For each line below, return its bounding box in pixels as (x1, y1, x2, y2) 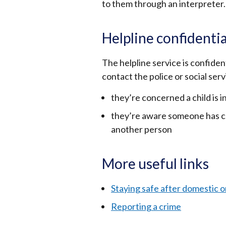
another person (111, 124, 172, 135)
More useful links (102, 155, 209, 172)
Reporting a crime (111, 201, 181, 212)
